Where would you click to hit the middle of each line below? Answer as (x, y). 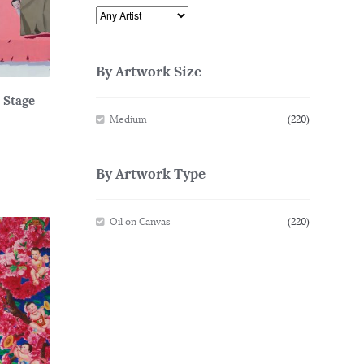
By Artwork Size (148, 71)
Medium (129, 119)
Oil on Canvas (141, 222)
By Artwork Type (150, 173)
